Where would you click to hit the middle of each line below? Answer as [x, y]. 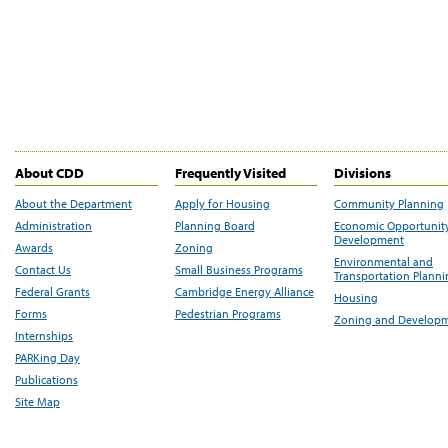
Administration [53, 225]
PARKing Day [47, 357]
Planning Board [214, 225]
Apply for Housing [222, 203]
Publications [46, 379]
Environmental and [384, 261]
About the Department [73, 203]
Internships [44, 335]
